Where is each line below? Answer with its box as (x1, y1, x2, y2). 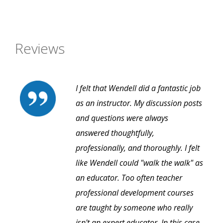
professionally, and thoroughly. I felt (76, 142, 200, 154)
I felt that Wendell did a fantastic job (76, 83, 201, 94)
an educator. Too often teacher (76, 172, 182, 184)
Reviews (15, 39, 65, 58)
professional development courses (76, 187, 194, 199)
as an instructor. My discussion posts (76, 98, 202, 109)
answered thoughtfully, (76, 127, 154, 139)
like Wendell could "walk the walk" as (76, 157, 203, 169)
